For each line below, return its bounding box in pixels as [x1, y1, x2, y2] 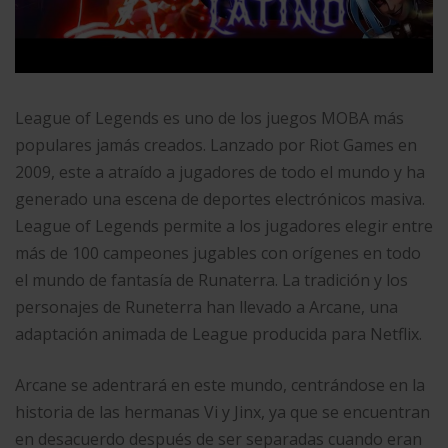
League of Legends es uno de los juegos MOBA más [15, 106, 404, 129]
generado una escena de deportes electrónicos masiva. [15, 187, 425, 210]
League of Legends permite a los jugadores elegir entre [15, 214, 433, 237]
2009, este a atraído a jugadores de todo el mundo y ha [15, 160, 425, 183]
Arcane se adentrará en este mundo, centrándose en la [15, 373, 425, 396]
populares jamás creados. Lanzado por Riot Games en [15, 133, 417, 156]
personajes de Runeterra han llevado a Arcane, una [15, 295, 398, 318]
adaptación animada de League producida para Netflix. [15, 322, 422, 345]
